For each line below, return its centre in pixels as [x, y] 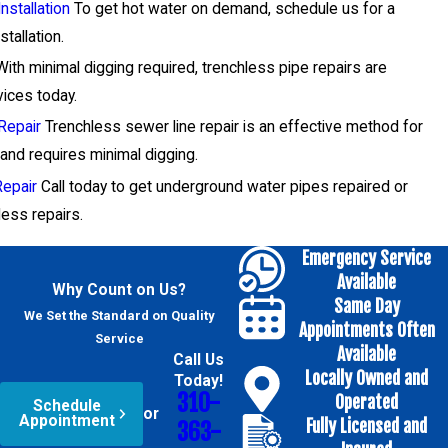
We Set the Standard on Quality [119, 315]
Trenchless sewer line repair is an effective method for [232, 127]
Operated [367, 401]
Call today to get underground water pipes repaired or [223, 186]
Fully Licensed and [367, 425]
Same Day [366, 305]
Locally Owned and [367, 377]
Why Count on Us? [119, 289]
